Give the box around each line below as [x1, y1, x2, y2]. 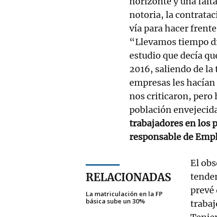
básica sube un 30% [86, 196, 145, 205]
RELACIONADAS [86, 170, 171, 184]
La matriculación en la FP [86, 189, 163, 198]
